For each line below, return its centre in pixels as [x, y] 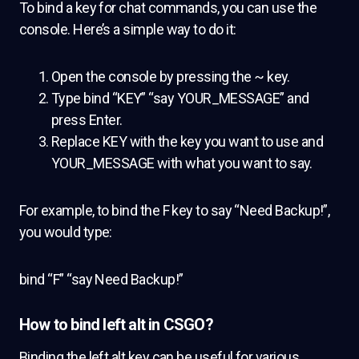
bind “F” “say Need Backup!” [101, 279]
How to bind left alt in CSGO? [116, 325]
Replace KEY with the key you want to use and [188, 141]
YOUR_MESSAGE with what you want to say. [182, 163]
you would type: [66, 232]
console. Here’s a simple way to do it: [128, 29]
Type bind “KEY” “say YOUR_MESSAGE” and [180, 98]
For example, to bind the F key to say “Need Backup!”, [175, 210]
